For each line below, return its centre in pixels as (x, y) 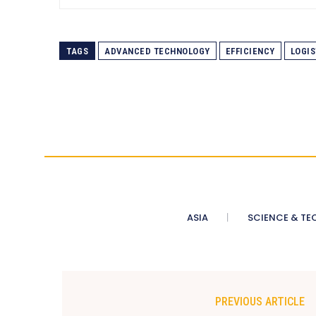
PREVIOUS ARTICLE (260, 301)
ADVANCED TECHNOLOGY (157, 51)
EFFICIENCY (250, 51)
